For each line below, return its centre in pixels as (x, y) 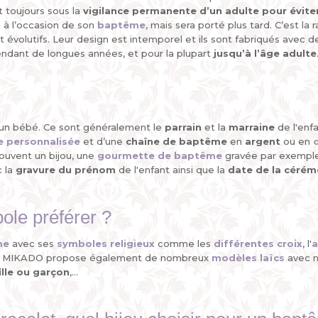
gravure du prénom (67, 170)
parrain (183, 127)
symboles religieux (106, 243)
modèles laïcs (248, 258)
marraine (252, 127)
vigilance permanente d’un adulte (171, 11)
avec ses (33, 243)
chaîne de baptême (176, 141)
